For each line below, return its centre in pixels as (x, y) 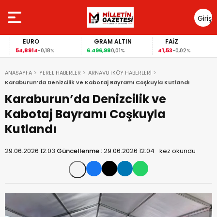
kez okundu (178, 151)
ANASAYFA (18, 73)
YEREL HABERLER (60, 73)
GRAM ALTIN (105, 41)
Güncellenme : (80, 151)
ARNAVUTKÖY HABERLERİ (120, 73)
